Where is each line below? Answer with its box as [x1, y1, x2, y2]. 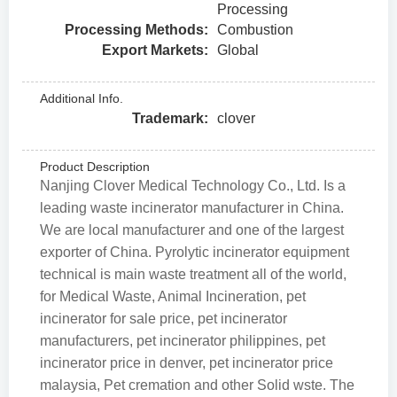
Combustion [217, 22, 293, 37]
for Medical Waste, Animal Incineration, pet [40, 289, 306, 304]
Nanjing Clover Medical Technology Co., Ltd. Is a [40, 178, 346, 193]
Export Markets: [102, 43, 208, 58]
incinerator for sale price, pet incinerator [40, 311, 287, 326]
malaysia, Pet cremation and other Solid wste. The [40, 378, 354, 393]
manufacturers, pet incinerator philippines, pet [40, 333, 325, 348]
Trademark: [132, 111, 208, 126]
